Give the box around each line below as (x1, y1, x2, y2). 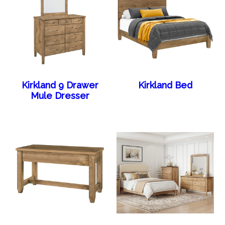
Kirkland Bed (138, 79, 192, 90)
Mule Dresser (30, 90, 89, 101)
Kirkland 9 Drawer (21, 79, 98, 90)
